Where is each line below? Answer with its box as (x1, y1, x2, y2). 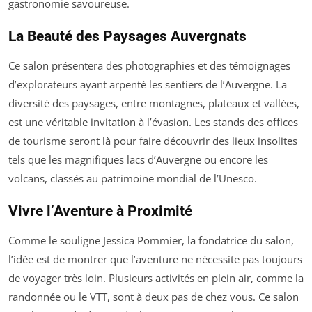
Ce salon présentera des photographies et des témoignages (8, 58, 290, 72)
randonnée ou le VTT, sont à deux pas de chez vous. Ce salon (8, 290, 299, 304)
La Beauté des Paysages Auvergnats (8, 28, 247, 45)
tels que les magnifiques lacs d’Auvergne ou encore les (8, 153, 268, 166)
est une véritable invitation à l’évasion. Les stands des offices (8, 115, 298, 129)
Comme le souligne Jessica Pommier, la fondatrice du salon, (8, 233, 294, 247)
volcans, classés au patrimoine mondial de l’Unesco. (8, 171, 257, 185)
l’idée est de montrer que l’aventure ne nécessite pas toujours (8, 252, 302, 266)
